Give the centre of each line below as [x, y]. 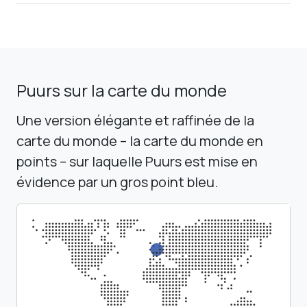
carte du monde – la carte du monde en [140, 140]
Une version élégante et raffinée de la [135, 120]
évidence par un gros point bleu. [117, 182]
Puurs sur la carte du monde [122, 90]
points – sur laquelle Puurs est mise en [137, 161]
